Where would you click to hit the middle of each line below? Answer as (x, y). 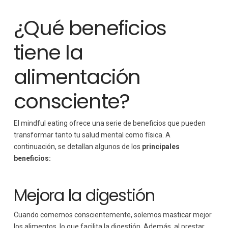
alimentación (77, 77)
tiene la (48, 53)
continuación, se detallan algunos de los (78, 147)
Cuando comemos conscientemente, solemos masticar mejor (112, 215)
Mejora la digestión (84, 195)
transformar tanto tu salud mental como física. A (92, 135)
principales (161, 147)
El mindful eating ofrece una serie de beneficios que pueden (109, 123)
